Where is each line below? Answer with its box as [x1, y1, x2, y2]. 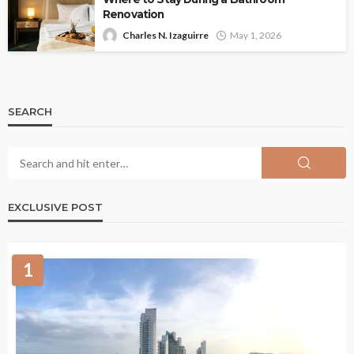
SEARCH [8, 105, 52, 119]
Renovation [103, 8, 164, 21]
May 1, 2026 [230, 29, 281, 42]
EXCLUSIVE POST [8, 201, 103, 214]
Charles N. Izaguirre [122, 29, 209, 42]
